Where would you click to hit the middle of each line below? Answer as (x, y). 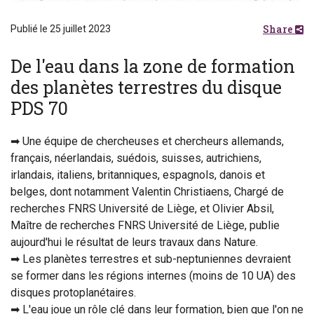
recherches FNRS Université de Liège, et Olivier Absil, (142, 209)
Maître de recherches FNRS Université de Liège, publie (145, 226)
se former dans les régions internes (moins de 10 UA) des (153, 276)
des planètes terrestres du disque (146, 88)
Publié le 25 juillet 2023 (61, 29)
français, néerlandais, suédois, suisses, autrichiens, (136, 158)
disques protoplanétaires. (73, 293)
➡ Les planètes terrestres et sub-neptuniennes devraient (151, 259)
